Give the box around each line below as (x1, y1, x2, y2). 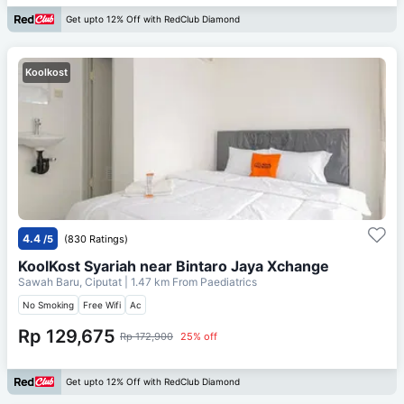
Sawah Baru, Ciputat (18, 274, 124, 289)
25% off (180, 329, 217, 343)
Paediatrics (200, 274, 257, 289)
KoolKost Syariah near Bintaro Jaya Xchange (18, 256, 329, 275)
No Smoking (23, 298, 74, 310)
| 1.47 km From (124, 274, 197, 289)
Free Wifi (83, 298, 121, 310)
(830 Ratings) (64, 232, 128, 245)
